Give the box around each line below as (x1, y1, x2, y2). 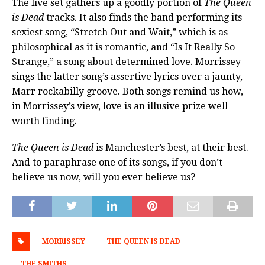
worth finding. (12, 115, 77, 127)
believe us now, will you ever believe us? (12, 172, 195, 183)
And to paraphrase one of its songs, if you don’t (12, 157, 222, 169)
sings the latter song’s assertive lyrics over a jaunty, (12, 71, 243, 83)
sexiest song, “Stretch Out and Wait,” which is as (12, 27, 228, 38)
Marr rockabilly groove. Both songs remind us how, (12, 86, 243, 98)
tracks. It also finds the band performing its (44, 12, 242, 24)
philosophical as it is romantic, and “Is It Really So (12, 41, 235, 53)
